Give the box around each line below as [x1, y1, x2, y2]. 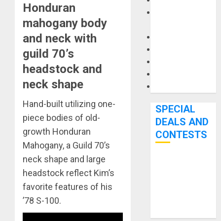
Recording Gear [155, 70, 209, 79]
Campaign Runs [155, 195, 209, 205]
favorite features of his [23, 181, 112, 192]
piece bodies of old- [23, 112, 100, 123]
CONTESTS [155, 129, 208, 141]
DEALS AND [155, 116, 209, 128]
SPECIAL [155, 103, 196, 115]
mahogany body [23, 16, 107, 30]
